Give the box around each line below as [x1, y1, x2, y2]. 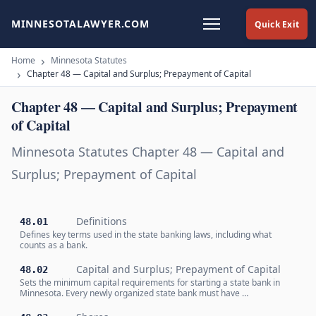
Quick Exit [254, 18, 299, 30]
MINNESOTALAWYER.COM [11, 17, 150, 30]
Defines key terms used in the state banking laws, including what [20, 229, 272, 241]
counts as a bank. [20, 239, 87, 251]
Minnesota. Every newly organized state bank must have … [20, 287, 248, 299]
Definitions [76, 214, 127, 228]
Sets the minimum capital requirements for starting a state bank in [20, 276, 280, 288]
